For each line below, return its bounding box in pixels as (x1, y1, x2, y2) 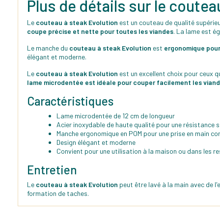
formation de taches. (27, 189, 90, 198)
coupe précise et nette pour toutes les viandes (27, 27, 173, 36)
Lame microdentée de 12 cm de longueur (56, 111, 175, 120)
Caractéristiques (27, 94, 113, 109)
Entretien (27, 163, 77, 177)
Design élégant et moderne (56, 138, 136, 147)
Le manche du (27, 44, 69, 53)
